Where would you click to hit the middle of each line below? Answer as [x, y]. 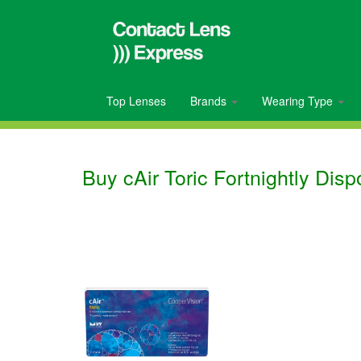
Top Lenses [136, 101]
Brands [210, 101]
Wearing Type [299, 101]
